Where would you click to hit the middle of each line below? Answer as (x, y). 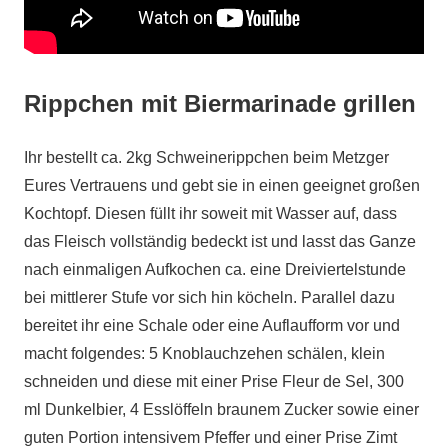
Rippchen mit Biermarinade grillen (220, 103)
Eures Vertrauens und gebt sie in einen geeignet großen (222, 185)
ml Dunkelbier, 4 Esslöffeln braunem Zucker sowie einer (221, 409)
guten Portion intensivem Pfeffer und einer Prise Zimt (210, 437)
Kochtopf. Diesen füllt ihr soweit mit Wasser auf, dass (210, 213)
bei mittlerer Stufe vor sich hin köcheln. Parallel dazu (209, 297)
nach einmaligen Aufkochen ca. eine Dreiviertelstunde (215, 269)
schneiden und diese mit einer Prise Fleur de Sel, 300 (214, 381)
